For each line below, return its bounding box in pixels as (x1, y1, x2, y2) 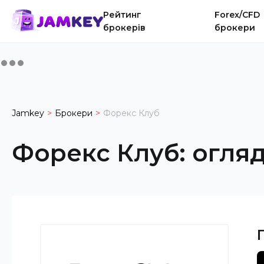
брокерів (103, 22, 146, 33)
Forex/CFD (214, 9, 260, 20)
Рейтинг (103, 9, 141, 20)
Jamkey (12, 108, 44, 118)
